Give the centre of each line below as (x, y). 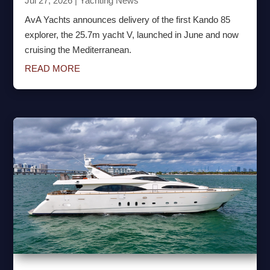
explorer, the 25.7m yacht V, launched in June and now (132, 35)
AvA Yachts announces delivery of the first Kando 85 (128, 20)
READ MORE (53, 69)
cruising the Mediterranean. (78, 50)
